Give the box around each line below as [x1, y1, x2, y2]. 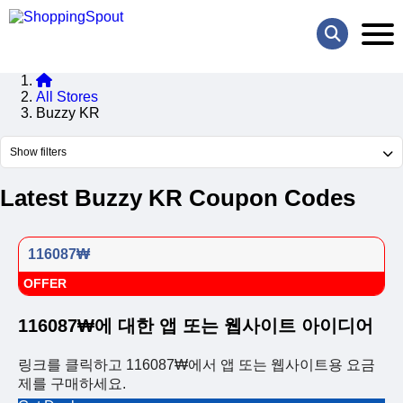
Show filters [10, 146, 67, 159]
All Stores [36, 89, 98, 105]
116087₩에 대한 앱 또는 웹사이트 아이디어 [18, 316, 373, 336]
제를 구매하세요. [18, 376, 126, 391]
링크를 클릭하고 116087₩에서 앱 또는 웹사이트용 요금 [18, 357, 375, 372]
